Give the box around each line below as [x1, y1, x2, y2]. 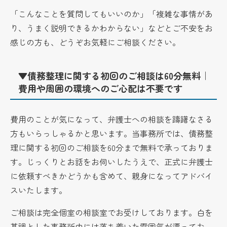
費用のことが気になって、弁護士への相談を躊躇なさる [10, 112, 213, 125]
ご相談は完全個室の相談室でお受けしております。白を [10, 206, 213, 218]
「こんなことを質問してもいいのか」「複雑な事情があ [10, 7, 213, 20]
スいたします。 [10, 183, 67, 196]
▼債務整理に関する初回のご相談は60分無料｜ [18, 68, 210, 82]
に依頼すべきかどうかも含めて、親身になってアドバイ [10, 169, 213, 182]
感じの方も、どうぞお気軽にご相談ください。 [10, 35, 181, 48]
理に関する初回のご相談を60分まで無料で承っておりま [10, 141, 213, 154]
